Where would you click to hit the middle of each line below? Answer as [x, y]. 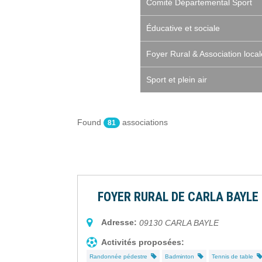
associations [144, 123]
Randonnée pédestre [120, 257]
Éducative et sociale [183, 28]
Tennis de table [234, 257]
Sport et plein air [177, 80]
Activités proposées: [143, 242]
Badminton [181, 257]
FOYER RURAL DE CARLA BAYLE [178, 197]
